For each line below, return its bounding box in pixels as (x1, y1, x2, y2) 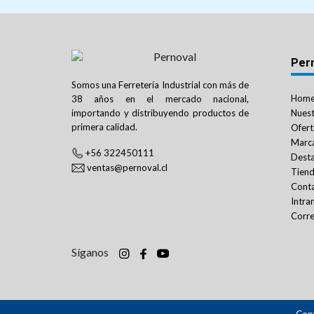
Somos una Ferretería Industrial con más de (71, 78, 249, 90)
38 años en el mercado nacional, (71, 93, 249, 104)
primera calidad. (71, 121, 137, 132)
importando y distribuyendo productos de (71, 107, 249, 118)
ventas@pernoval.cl (87, 161, 168, 173)
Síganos (71, 245, 109, 259)
